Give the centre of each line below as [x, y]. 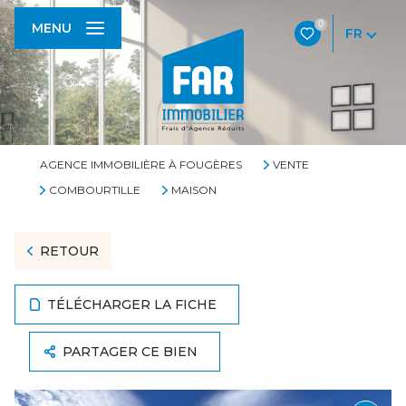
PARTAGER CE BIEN [130, 352]
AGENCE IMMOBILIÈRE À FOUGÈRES [141, 164]
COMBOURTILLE [94, 190]
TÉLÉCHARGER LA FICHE [132, 304]
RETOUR [69, 251]
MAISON [193, 190]
